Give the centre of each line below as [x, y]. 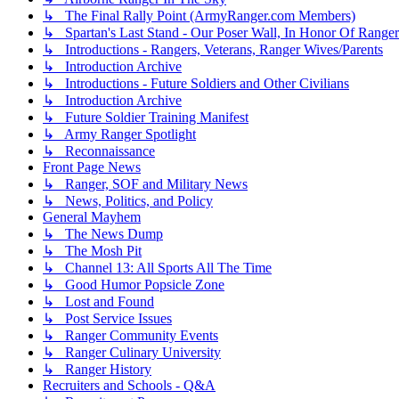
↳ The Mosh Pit [92, 251]
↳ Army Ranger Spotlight [119, 134]
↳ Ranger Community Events [130, 336]
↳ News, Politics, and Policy [128, 201]
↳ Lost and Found [98, 302]
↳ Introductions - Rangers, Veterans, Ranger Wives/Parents [213, 50]
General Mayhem [92, 217]
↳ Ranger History [97, 370]
